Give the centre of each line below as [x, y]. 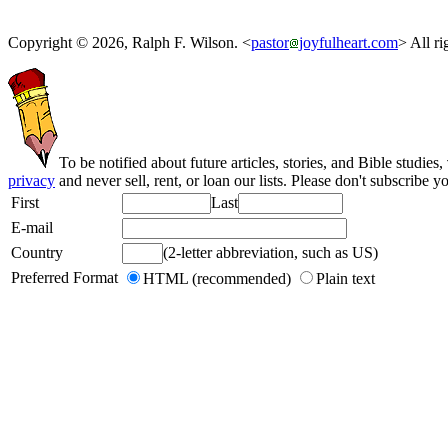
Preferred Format [64, 277]
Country [37, 252]
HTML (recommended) [219, 278]
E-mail [32, 227]
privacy [31, 180]
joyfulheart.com [348, 42]
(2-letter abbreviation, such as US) [270, 252]
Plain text [345, 278]
